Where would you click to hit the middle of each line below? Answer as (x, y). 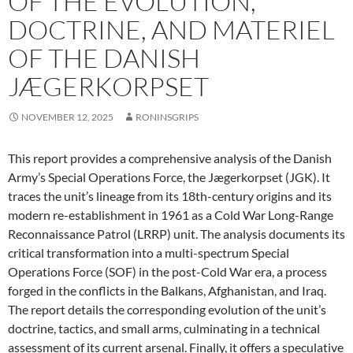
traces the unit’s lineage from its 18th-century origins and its (170, 196)
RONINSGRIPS (167, 117)
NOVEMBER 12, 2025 (67, 117)
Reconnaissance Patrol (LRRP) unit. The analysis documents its (176, 234)
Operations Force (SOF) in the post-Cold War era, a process (167, 271)
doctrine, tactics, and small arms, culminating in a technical (164, 328)
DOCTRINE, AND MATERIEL (171, 30)
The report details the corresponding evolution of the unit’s (167, 309)
